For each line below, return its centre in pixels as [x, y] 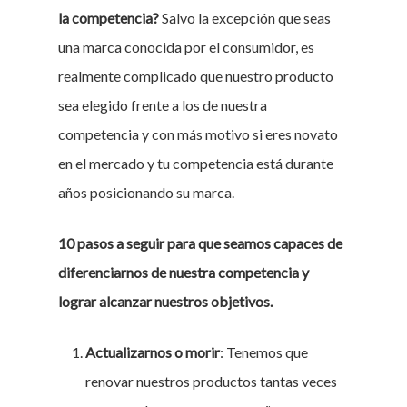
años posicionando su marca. [146, 192]
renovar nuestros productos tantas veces [211, 381]
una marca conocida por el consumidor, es [186, 47]
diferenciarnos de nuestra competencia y [184, 272]
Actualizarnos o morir [153, 352]
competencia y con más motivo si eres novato [198, 134]
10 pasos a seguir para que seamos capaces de [200, 243]
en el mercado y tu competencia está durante [196, 163]
